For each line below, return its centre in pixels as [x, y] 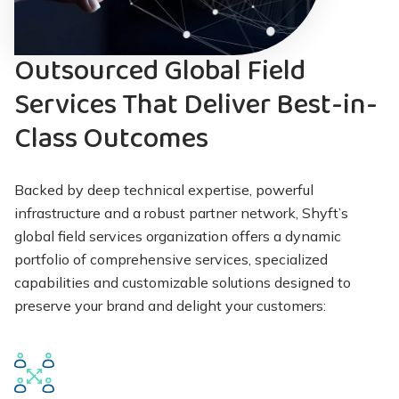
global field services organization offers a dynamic [178, 236]
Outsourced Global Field [160, 71]
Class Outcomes [111, 139]
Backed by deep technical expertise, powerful [164, 189]
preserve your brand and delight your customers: [170, 305]
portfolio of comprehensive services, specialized [171, 259]
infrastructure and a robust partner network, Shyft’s [181, 212]
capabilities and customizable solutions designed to [183, 282]
